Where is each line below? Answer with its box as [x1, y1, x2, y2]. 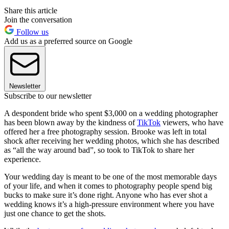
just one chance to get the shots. [4, 209, 106, 218]
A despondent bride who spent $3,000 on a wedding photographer [4, 109, 218, 118]
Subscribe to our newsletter [4, 91, 91, 101]
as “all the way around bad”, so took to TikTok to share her [4, 146, 194, 155]
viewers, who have [161, 118, 223, 127]
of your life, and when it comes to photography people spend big [4, 181, 212, 191]
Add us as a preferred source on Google [4, 37, 132, 46]
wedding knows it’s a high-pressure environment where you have [4, 200, 214, 209]
